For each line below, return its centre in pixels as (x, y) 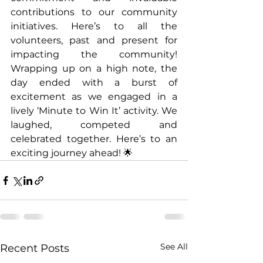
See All (174, 247)
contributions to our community (94, 12)
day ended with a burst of (94, 82)
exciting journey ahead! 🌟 (72, 153)
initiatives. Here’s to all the (94, 26)
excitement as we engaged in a (94, 97)
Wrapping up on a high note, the (94, 68)
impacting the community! (94, 54)
